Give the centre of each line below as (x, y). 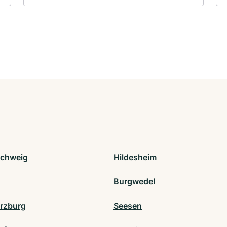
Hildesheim (135, 157)
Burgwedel (134, 181)
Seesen (128, 205)
